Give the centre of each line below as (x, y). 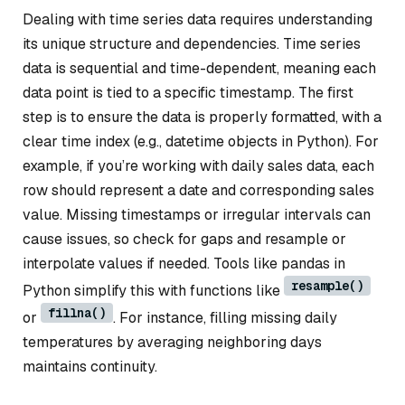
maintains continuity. (90, 367)
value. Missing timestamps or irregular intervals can (197, 215)
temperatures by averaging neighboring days (172, 342)
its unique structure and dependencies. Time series (192, 44)
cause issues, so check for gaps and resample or (184, 239)
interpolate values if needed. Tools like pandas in (184, 264)
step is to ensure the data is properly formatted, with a (202, 117)
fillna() (77, 313)
